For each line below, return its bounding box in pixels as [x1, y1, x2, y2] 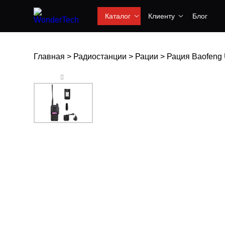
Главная [34, 52, 65, 61]
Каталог [105, 12, 131, 20]
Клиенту [148, 12, 175, 20]
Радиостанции [73, 52, 127, 61]
